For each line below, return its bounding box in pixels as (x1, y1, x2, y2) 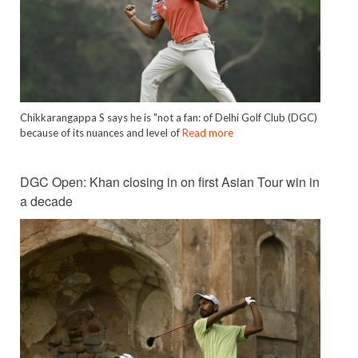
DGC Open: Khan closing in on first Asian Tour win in (20, 173, 320, 192)
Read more (182, 126, 233, 140)
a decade (20, 192, 73, 211)
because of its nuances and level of (20, 126, 182, 140)
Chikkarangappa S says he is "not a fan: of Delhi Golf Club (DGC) (20, 111, 317, 125)
